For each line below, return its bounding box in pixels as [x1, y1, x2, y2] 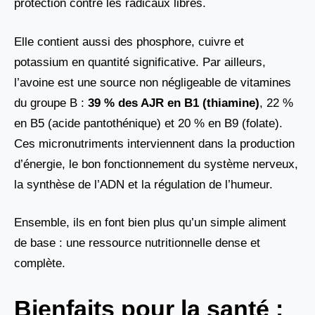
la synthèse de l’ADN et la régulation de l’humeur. [14, 177, 273, 191]
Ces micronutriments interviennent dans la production [14, 136, 295, 150]
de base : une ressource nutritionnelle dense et [14, 236, 260, 250]
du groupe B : [14, 96, 88, 110]
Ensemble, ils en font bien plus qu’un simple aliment [14, 216, 286, 230]
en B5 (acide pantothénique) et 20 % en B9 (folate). [14, 116, 283, 130]
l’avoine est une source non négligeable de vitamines [14, 75, 291, 89]
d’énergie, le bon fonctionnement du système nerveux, [14, 157, 298, 171]
